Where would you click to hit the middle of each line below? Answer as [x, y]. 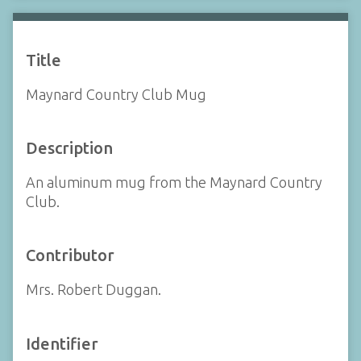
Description [69, 148]
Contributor [70, 255]
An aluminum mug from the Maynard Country [174, 182]
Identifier [62, 343]
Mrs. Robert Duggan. [93, 290]
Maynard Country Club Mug [116, 94]
